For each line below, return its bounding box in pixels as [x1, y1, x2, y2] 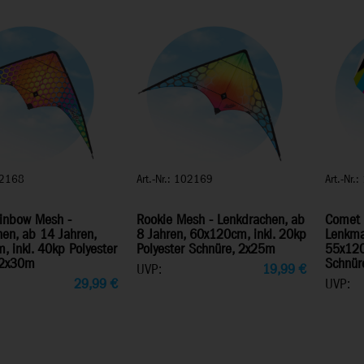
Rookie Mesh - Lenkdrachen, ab [136, 210, 305, 230]
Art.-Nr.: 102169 [136, 171, 213, 188]
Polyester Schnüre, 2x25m [136, 240, 275, 259]
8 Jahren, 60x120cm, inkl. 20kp [136, 225, 306, 245]
